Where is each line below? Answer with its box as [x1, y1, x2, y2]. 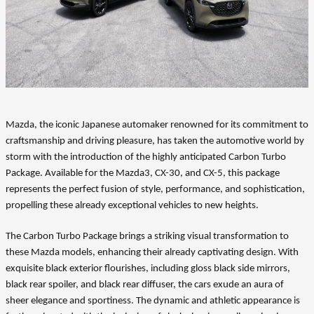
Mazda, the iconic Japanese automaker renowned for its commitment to [6, 120, 308, 130]
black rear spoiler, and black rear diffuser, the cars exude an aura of [6, 280, 284, 290]
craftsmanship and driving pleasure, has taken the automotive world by [6, 136, 304, 146]
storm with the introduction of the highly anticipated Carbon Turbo [6, 152, 286, 163]
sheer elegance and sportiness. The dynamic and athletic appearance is [6, 296, 300, 306]
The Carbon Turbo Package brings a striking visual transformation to [6, 231, 289, 242]
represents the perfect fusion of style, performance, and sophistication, [6, 184, 305, 195]
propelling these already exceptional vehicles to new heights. [6, 200, 259, 211]
